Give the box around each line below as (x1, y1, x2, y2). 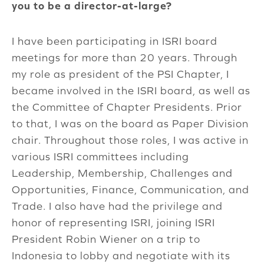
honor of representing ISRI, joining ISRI (12, 216, 215, 229)
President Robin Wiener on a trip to (12, 233, 200, 246)
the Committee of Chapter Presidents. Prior (12, 101, 242, 114)
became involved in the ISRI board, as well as (12, 84, 250, 97)
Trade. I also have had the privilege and (12, 200, 223, 213)
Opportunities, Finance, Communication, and (12, 183, 249, 196)
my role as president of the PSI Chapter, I (12, 68, 229, 81)
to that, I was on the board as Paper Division (12, 117, 249, 130)
